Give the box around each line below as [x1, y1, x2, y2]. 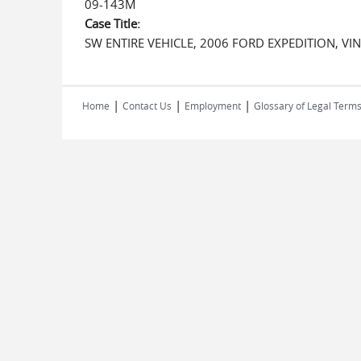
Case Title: [84, 15, 143, 31]
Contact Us [122, 99, 172, 112]
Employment [185, 99, 241, 112]
